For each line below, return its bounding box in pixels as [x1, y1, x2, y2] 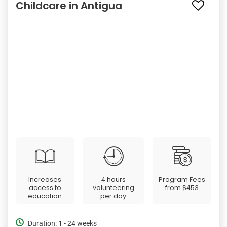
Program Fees [159, 175, 206, 184]
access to [28, 183, 61, 192]
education [28, 191, 62, 200]
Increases [28, 175, 62, 184]
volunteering [92, 183, 134, 192]
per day [100, 191, 127, 200]
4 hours [101, 175, 126, 184]
